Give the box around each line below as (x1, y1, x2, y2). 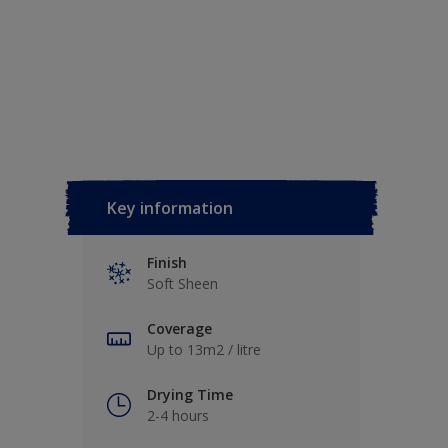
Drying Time (147, 385, 233, 404)
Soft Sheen (147, 274, 218, 293)
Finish (147, 253, 187, 272)
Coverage (147, 319, 212, 338)
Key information (107, 197, 233, 219)
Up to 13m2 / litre (147, 340, 261, 359)
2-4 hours (147, 406, 209, 425)
